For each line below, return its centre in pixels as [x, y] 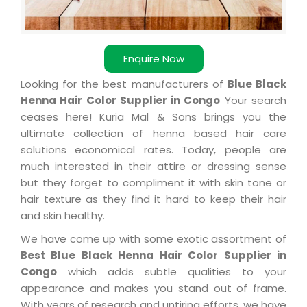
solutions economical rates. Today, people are [153, 150]
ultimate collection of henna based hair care [153, 134]
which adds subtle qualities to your [172, 272]
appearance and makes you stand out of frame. [153, 288]
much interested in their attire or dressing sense [153, 167]
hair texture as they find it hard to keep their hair [153, 199]
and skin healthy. [63, 216]
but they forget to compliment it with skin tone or [153, 183]
